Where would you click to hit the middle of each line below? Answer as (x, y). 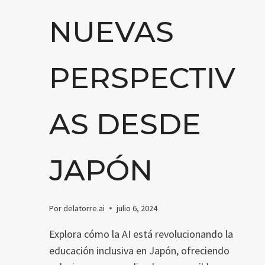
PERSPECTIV (142, 77)
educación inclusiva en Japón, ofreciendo (139, 250)
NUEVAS (112, 31)
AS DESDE (125, 124)
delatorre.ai (84, 208)
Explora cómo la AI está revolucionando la (141, 234)
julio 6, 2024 (137, 208)
